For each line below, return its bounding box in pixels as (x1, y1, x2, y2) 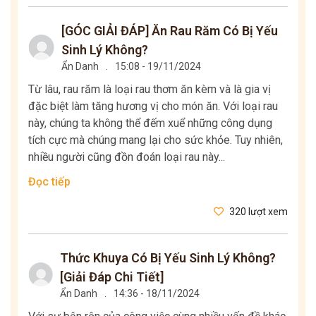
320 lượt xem (227, 206, 288, 218)
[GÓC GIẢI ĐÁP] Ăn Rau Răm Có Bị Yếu (61, 23, 278, 39)
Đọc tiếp (28, 175, 71, 189)
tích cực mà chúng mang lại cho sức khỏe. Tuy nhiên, (28, 133, 283, 147)
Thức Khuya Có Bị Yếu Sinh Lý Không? (60, 250, 276, 266)
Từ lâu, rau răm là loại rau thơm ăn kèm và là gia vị (28, 83, 271, 97)
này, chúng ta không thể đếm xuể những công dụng (28, 116, 272, 130)
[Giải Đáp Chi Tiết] (60, 269, 164, 285)
